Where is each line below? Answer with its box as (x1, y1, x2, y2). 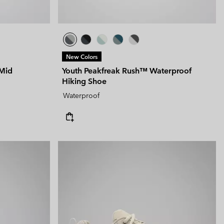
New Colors (66, 52, 97, 61)
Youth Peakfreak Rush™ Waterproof (62, 66, 192, 76)
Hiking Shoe (62, 76, 106, 86)
